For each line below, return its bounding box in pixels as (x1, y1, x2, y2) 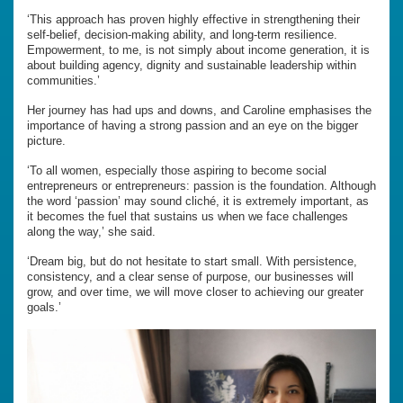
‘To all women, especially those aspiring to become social (27, 164, 327, 178)
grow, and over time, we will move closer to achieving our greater (27, 285, 363, 300)
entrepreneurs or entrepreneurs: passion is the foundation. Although (27, 179, 376, 193)
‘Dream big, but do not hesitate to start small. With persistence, (27, 255, 357, 269)
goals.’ (27, 300, 61, 315)
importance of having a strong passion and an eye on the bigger (27, 119, 358, 133)
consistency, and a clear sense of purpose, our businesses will (27, 270, 354, 284)
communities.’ (27, 74, 100, 88)
